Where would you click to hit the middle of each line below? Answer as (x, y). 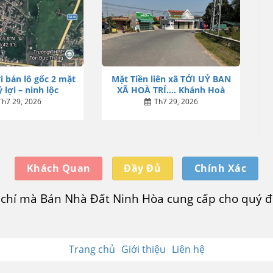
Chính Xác (220, 168)
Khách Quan (58, 168)
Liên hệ (188, 249)
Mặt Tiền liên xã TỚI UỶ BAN (171, 79)
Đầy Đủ (143, 168)
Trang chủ (92, 249)
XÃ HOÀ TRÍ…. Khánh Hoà (171, 90)
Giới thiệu (143, 249)
